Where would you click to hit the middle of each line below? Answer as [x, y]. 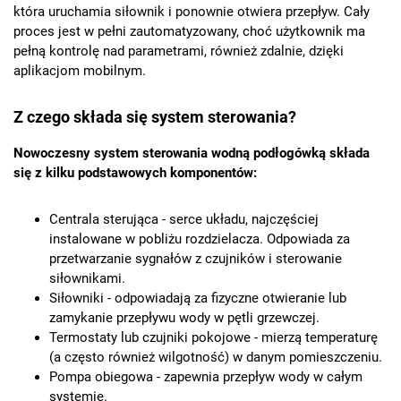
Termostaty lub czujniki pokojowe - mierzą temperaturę [213, 337]
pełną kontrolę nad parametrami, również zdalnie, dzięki [179, 51]
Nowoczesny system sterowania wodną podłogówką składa [192, 153]
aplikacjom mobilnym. [80, 70]
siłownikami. [87, 278]
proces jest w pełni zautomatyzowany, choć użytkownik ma [189, 31]
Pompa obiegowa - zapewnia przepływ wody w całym [206, 376]
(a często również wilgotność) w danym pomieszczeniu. [216, 357]
